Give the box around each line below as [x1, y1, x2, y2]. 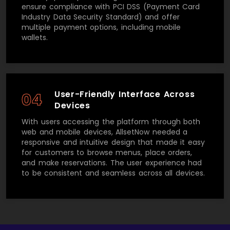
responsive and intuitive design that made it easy [22, 137, 205, 147]
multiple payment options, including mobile [22, 22, 181, 32]
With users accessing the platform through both [22, 116, 200, 127]
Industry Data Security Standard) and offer [22, 11, 180, 22]
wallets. [22, 32, 48, 43]
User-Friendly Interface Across [54, 88, 195, 100]
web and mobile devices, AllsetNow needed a [22, 126, 187, 137]
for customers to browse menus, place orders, [22, 147, 192, 158]
